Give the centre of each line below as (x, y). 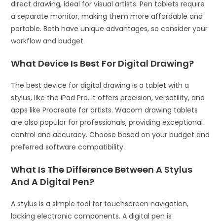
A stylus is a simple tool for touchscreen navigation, (100, 204)
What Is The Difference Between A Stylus (102, 170)
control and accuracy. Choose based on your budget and (110, 135)
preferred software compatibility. (68, 147)
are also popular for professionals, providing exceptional (107, 123)
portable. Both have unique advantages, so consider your (110, 29)
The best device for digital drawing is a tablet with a (100, 86)
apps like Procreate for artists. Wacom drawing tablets (105, 110)
